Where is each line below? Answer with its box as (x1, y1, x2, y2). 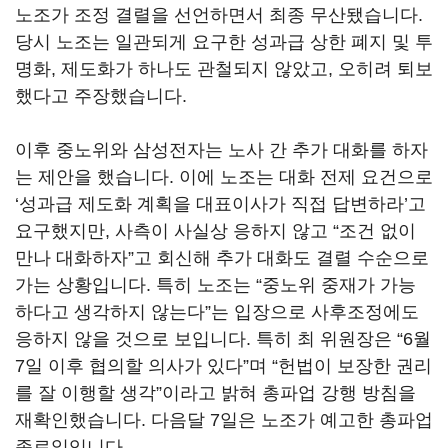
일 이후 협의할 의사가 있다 (25, 356, 243, 376)
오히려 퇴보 (338, 59, 433, 79)
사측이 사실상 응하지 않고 (115, 221, 333, 241)
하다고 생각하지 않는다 (15, 302, 205, 322)
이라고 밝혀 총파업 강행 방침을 (162, 383, 416, 403)
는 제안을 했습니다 (15, 167, 169, 187)
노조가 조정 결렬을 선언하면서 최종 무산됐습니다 (15, 5, 418, 25)
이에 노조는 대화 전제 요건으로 (179, 167, 433, 187)
